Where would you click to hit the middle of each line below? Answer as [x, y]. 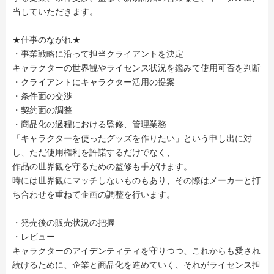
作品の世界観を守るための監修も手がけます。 [102, 166]
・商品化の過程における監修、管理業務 [89, 124]
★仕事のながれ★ [46, 40]
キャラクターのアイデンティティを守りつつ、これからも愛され [136, 251]
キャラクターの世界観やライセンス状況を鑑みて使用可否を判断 [136, 68]
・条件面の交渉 [42, 96]
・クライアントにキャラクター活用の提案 [94, 82]
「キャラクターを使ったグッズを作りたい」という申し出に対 [132, 138]
